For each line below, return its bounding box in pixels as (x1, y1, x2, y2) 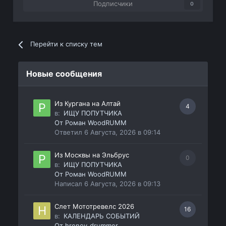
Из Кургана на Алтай (54, 99, 121, 108)
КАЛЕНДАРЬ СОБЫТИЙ (64, 212, 140, 220)
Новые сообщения (26, 69, 102, 79)
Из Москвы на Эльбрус (54, 151, 130, 159)
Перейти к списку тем (30, 40, 102, 48)
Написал (54, 180, 85, 188)
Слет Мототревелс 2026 (54, 202, 135, 211)
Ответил (54, 128, 85, 137)
